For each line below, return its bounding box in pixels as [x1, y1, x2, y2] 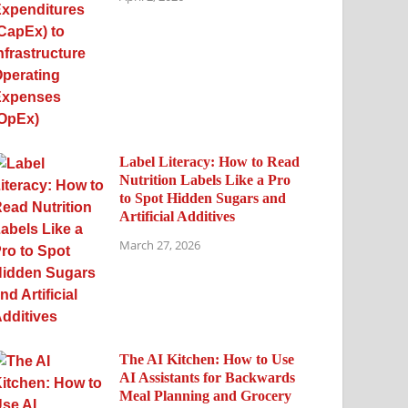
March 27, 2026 [119, 237, 201, 254]
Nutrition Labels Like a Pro [119, 171, 291, 188]
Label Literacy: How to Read [119, 153, 301, 169]
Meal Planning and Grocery [119, 387, 292, 403]
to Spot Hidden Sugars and [119, 189, 287, 206]
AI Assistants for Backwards [119, 369, 296, 385]
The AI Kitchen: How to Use [119, 351, 295, 367]
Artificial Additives [119, 208, 236, 224]
